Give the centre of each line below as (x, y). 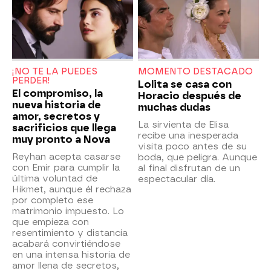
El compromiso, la (57, 93)
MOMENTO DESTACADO (195, 71)
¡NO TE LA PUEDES (55, 71)
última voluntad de (55, 178)
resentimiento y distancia (70, 233)
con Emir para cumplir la (66, 167)
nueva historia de (57, 105)
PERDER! (31, 80)
